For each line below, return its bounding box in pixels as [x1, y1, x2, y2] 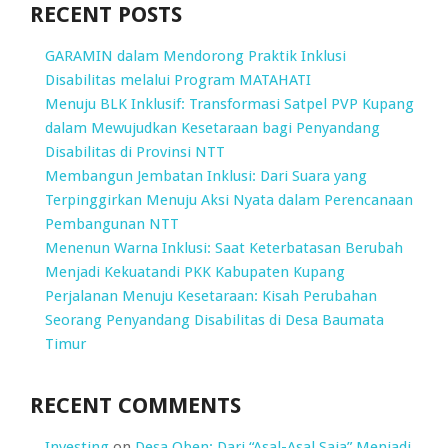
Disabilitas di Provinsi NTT [45, 143, 225, 162]
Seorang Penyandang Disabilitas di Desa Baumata [45, 311, 384, 330]
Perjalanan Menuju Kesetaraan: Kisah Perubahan [45, 287, 377, 306]
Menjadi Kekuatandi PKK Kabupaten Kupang [45, 263, 345, 282]
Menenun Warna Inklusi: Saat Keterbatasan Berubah [45, 239, 403, 258]
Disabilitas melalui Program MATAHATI [45, 71, 311, 90]
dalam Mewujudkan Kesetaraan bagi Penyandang [45, 119, 380, 138]
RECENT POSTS [30, 2, 182, 28]
